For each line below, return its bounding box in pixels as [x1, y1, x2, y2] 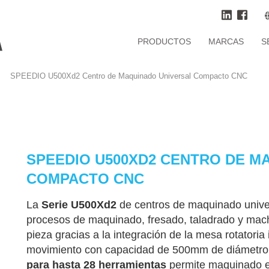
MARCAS [208, 37, 244, 46]
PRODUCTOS [138, 37, 191, 46]
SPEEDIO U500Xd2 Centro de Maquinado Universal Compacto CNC [10, 71, 247, 80]
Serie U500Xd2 [41, 199, 116, 211]
